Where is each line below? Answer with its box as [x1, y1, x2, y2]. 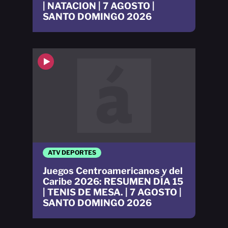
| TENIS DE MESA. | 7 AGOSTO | [43, 186, 182, 197]
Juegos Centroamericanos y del [43, 165, 183, 176]
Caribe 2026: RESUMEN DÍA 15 [43, 176, 183, 187]
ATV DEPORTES [48, 148, 96, 156]
